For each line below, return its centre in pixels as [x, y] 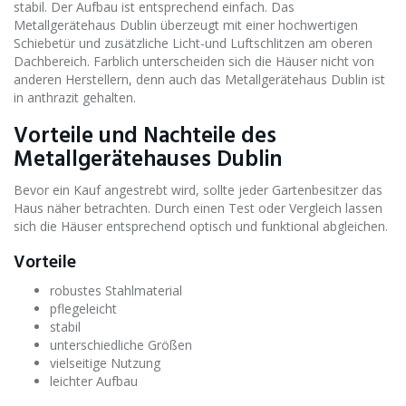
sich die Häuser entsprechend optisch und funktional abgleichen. [201, 226]
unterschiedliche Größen [121, 344]
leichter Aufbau [94, 381]
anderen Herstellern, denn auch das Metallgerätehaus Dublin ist [199, 79]
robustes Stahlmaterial [116, 290]
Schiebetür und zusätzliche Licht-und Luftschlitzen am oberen [193, 43]
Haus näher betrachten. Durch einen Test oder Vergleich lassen [198, 208]
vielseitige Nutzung [105, 362]
